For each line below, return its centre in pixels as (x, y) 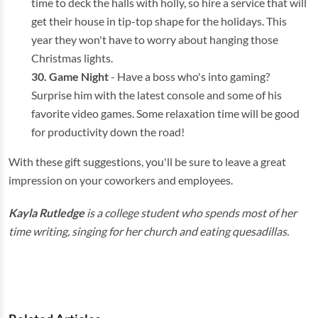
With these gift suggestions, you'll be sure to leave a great (147, 161)
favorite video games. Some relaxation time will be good (165, 113)
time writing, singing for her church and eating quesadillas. (149, 231)
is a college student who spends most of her (191, 212)
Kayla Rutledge (46, 212)
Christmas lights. (72, 57)
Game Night (79, 76)
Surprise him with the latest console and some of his (157, 94)
